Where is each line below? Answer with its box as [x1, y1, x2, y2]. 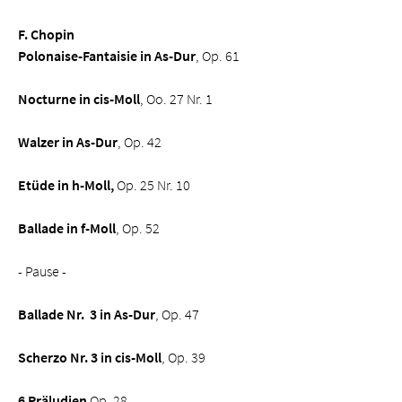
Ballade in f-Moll [18, 219, 116, 237]
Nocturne [18, 90, 76, 108]
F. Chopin [18, 25, 74, 43]
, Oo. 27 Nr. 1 [140, 90, 213, 108]
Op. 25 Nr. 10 [114, 176, 190, 194]
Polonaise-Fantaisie [18, 47, 137, 65]
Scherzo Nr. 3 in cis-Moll [18, 348, 162, 366]
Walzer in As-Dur [18, 133, 118, 151]
